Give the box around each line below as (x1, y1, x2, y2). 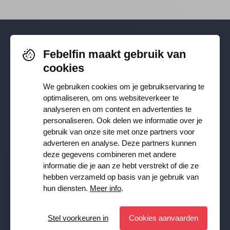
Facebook (10, 69, 62, 82)
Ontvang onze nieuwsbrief (10, 127, 132, 139)
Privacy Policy (51, 189, 96, 196)
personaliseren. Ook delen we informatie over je (43, 116, 202, 125)
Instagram (10, 87, 66, 101)
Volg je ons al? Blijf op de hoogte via (10, 50, 205, 64)
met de (26, 189, 51, 196)
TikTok (68, 69, 107, 82)
